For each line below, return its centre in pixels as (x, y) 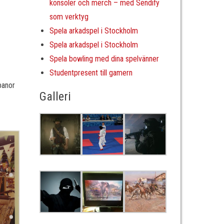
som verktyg (69, 17)
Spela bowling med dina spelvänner (104, 59)
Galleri (55, 96)
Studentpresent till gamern (91, 73)
